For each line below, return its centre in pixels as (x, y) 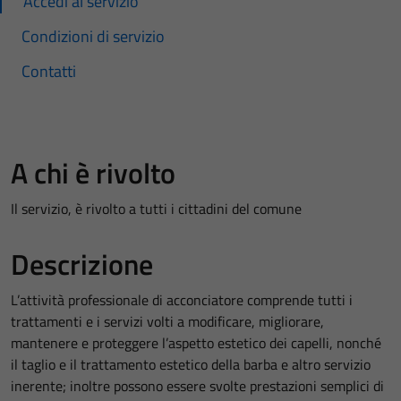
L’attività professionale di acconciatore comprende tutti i (182, 300)
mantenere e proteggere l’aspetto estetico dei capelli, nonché (196, 343)
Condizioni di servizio (93, 36)
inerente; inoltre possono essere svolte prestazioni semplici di (197, 386)
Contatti (49, 71)
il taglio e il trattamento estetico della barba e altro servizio (191, 364)
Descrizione (82, 264)
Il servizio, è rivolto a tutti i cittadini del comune (156, 209)
